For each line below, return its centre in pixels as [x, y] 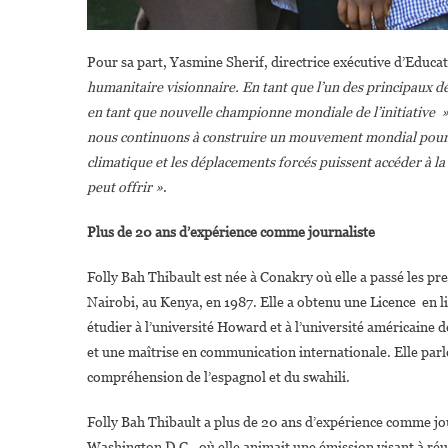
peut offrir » [125, 186]
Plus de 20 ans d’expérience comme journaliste [231, 231]
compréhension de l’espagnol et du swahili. [218, 376]
